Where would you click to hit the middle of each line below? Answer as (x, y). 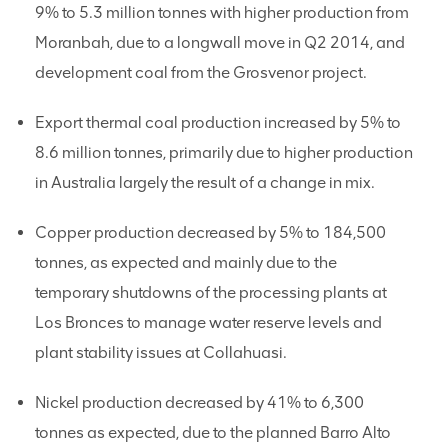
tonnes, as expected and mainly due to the (186, 262)
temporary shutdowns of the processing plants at (211, 292)
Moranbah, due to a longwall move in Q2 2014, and (220, 42)
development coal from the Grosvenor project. (201, 72)
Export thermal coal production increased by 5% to (218, 122)
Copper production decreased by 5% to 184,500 (210, 232)
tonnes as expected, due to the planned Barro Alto (213, 432)
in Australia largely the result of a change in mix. (205, 182)
